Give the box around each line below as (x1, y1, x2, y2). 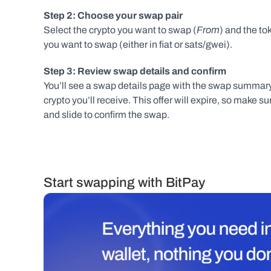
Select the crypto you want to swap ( (44, 25, 197, 35)
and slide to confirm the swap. (44, 109, 169, 120)
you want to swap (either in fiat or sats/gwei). (44, 39, 232, 50)
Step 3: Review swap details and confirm (44, 66, 226, 76)
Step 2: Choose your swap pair (44, 10, 183, 21)
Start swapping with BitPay (44, 175, 205, 190)
